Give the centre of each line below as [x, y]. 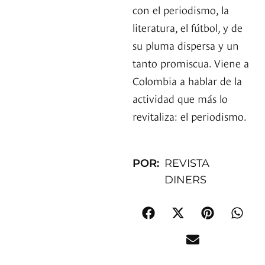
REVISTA [187, 164]
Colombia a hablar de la [187, 80]
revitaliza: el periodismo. [190, 116]
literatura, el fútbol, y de [188, 27]
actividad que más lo [180, 98]
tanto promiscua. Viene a [191, 63]
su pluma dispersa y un [186, 45]
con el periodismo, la [181, 9]
